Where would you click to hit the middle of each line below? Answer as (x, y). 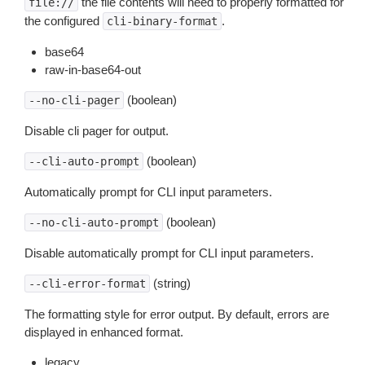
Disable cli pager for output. (97, 131)
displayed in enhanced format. (104, 332)
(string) (170, 283)
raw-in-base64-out (93, 70)
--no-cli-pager (74, 100)
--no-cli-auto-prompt (94, 222)
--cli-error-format (87, 284)
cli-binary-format (162, 21)
